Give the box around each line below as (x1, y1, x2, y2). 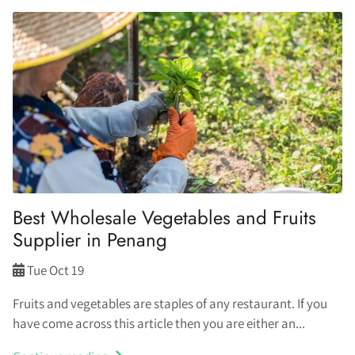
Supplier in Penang (13, 225, 167, 254)
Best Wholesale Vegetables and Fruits (13, 203, 316, 231)
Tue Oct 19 (27, 261, 84, 279)
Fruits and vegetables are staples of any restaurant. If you (13, 294, 327, 312)
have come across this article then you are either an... (13, 314, 305, 332)
